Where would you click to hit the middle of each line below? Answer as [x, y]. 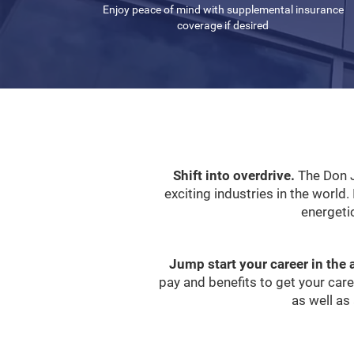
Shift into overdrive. [233, 175]
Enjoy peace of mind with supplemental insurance [223, 9]
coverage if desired [223, 25]
